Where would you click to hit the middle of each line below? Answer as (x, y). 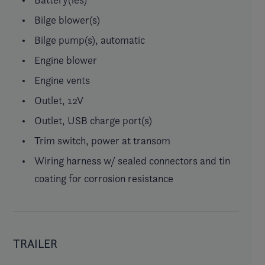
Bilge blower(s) (67, 20)
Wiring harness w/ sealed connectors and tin (132, 160)
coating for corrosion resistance (104, 178)
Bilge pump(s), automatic (90, 40)
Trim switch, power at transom (102, 140)
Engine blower (66, 60)
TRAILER (35, 243)
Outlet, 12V (59, 100)
